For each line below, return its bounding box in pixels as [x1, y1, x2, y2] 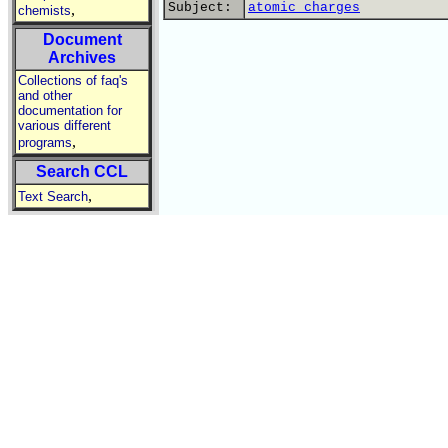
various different [18, 118, 111, 133]
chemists [18, 3, 71, 18]
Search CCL [36, 163, 128, 180]
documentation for [18, 103, 122, 118]
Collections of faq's [18, 73, 128, 88]
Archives [48, 49, 116, 66]
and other [18, 88, 72, 103]
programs [18, 135, 72, 150]
